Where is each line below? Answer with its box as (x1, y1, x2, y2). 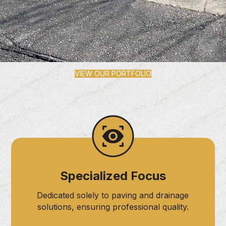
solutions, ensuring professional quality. (37, 201, 189, 212)
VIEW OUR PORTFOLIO (75, 69, 151, 78)
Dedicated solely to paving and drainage (37, 190, 189, 200)
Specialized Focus (60, 168, 166, 183)
